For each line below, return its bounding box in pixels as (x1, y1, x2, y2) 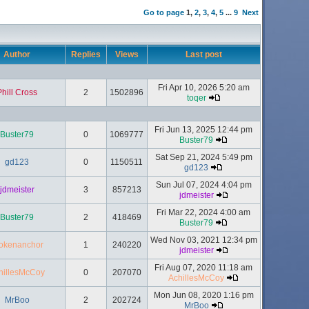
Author (1, 50, 32, 59)
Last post (183, 50, 224, 59)
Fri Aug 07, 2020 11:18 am (154, 263, 252, 272)
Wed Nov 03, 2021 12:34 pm (150, 235, 257, 245)
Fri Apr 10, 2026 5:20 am (157, 83, 250, 92)
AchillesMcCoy (168, 273, 224, 283)
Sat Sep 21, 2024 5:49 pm (154, 152, 252, 162)
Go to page (143, 8, 184, 17)
